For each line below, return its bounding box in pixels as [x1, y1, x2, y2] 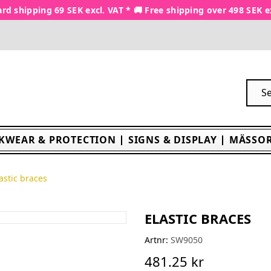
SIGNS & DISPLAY [128, 133, 217, 146]
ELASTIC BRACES [145, 209, 251, 227]
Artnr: [145, 234, 168, 246]
